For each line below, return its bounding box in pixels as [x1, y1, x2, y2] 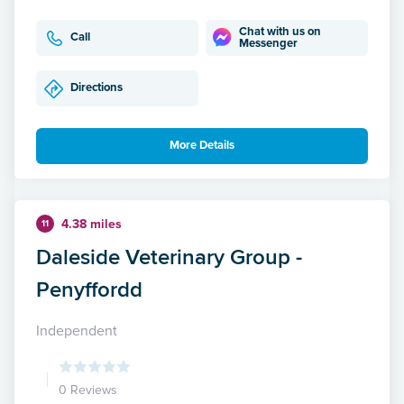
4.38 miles [61, 216, 122, 232]
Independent [36, 321, 117, 340]
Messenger [239, 35, 298, 50]
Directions [70, 80, 123, 96]
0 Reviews [59, 381, 117, 398]
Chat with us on [239, 23, 322, 39]
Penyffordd [36, 272, 142, 305]
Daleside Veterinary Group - [36, 240, 302, 272]
